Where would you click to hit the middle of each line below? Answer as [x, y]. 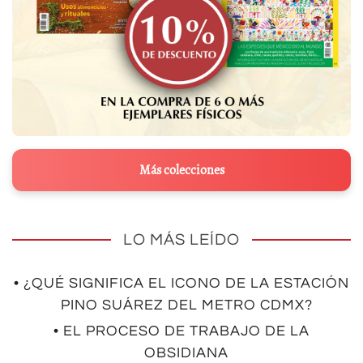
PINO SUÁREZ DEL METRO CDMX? [186, 305]
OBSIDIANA [186, 353]
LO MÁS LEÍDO [181, 240]
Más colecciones [181, 171]
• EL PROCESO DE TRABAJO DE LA [181, 331]
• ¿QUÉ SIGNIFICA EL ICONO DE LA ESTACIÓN [181, 284]
